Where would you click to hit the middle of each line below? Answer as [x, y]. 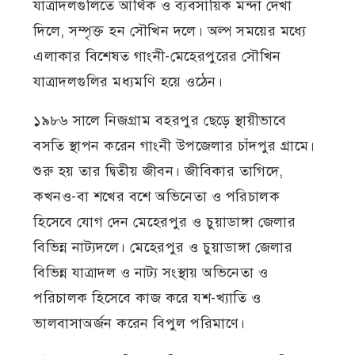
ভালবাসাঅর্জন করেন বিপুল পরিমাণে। [139, 324]
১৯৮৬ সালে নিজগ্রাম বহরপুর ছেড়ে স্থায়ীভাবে [160, 121]
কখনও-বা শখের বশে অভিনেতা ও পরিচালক [157, 197]
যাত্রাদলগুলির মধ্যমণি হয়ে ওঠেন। [128, 82]
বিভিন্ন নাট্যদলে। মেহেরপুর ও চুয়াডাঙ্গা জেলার [163, 248]
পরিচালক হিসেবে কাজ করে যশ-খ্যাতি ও [147, 298]
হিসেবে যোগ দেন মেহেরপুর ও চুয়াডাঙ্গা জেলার [165, 222]
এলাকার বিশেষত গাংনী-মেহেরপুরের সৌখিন [157, 57]
